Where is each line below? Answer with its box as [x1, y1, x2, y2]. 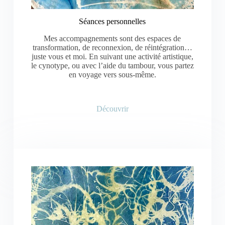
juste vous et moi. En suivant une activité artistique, [31, 52, 193, 61]
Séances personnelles [79, 17, 146, 26]
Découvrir [96, 104, 129, 114]
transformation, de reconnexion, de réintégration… [32, 43, 192, 52]
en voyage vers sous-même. [68, 70, 156, 79]
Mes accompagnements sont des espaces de [44, 34, 181, 43]
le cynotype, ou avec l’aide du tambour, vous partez [31, 61, 194, 70]
